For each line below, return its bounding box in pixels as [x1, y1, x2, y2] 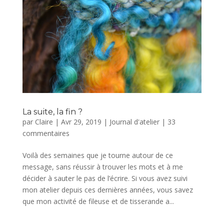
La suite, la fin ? [22, 107, 82, 117]
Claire [34, 117, 53, 127]
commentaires [22, 128, 69, 138]
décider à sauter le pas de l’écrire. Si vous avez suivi [22, 173, 187, 183]
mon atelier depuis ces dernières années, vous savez [22, 185, 193, 195]
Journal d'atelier [109, 117, 159, 127]
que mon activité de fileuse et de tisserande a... [22, 196, 174, 206]
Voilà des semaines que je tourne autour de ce [22, 150, 173, 160]
